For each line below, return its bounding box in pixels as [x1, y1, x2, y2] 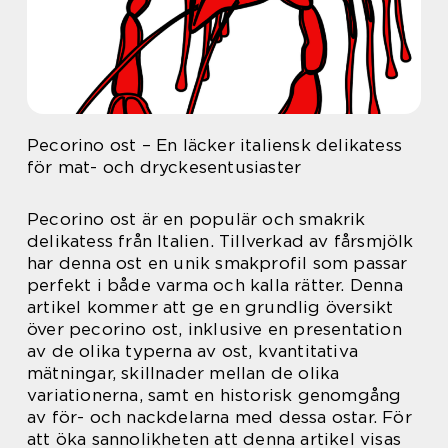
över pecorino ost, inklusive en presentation [27, 319, 402, 339]
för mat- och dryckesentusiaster [27, 157, 302, 177]
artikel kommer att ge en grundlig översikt [27, 297, 394, 317]
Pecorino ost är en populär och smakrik [27, 209, 366, 229]
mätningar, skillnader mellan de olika [27, 363, 340, 383]
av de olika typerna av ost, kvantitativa [27, 341, 359, 361]
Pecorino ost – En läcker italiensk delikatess [27, 135, 403, 155]
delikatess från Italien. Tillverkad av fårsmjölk [27, 231, 414, 251]
